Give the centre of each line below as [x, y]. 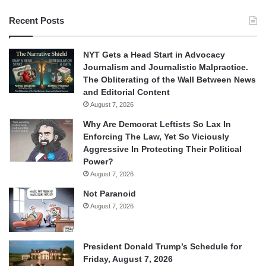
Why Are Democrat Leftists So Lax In [157, 124]
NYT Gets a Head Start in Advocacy [154, 54]
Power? [98, 161]
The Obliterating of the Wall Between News [170, 79]
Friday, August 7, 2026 [128, 259]
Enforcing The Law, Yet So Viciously [156, 136]
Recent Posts [37, 20]
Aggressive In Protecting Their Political [162, 149]
